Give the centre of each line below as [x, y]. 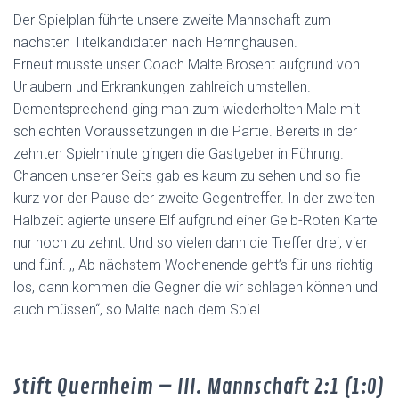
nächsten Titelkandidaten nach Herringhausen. [155, 42]
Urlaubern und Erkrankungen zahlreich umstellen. [162, 87]
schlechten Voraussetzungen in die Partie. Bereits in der [185, 131]
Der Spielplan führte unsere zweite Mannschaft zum [172, 20]
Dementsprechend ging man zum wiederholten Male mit [187, 109]
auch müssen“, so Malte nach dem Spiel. [138, 309]
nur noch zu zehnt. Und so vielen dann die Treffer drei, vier [191, 243]
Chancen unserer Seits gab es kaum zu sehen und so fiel [188, 176]
